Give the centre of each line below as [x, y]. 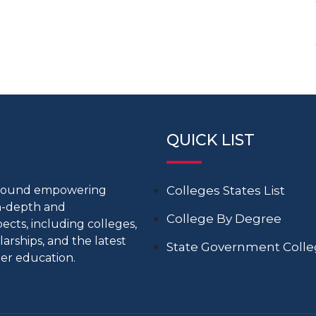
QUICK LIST [211, 140]
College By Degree [224, 218]
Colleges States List [226, 190]
